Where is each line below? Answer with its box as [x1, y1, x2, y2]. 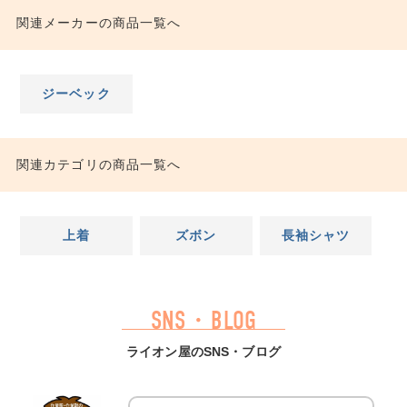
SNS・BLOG [150, 305, 257, 335]
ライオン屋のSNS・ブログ [126, 343, 281, 359]
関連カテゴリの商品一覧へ [15, 156, 182, 172]
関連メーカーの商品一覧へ [15, 15, 182, 31]
